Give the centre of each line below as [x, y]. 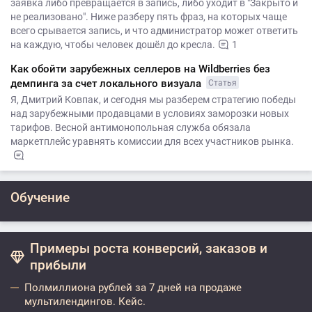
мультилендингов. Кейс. [85, 302]
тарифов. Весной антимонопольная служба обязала [131, 127]
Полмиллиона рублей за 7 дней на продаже [133, 288]
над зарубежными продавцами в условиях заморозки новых [150, 114]
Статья [223, 83]
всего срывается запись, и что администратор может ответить [154, 31]
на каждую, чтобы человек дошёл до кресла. [113, 45]
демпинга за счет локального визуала [107, 84]
